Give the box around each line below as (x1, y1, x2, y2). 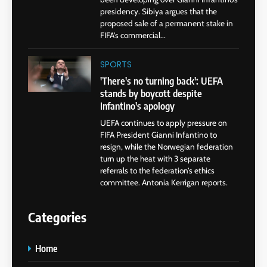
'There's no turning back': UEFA (100, 74, 223, 87)
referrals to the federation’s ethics (100, 165, 215, 175)
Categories (28, 208, 86, 225)
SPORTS (100, 58, 132, 70)
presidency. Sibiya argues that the (100, 7, 218, 17)
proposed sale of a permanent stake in (100, 18, 234, 29)
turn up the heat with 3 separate (100, 153, 211, 163)
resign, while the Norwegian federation (100, 141, 234, 151)
